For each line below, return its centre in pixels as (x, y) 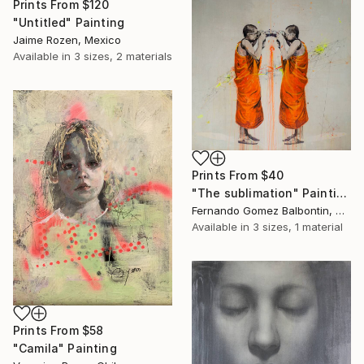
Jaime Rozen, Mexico (67, 40)
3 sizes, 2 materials (123, 56)
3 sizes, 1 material (298, 226)
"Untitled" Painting (69, 23)
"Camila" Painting (65, 349)
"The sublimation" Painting (341, 193)
